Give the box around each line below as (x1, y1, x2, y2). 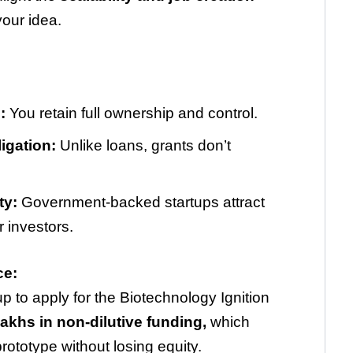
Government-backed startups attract (17, 193, 265, 210)
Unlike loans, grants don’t (55, 136, 231, 154)
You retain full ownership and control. (5, 104, 258, 121)
